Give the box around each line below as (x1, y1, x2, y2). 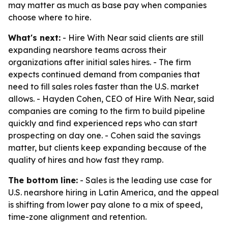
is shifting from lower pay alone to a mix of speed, (8, 199, 203, 210)
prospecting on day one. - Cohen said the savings (8, 130, 201, 140)
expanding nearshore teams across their (8, 45, 166, 55)
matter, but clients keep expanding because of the (8, 142, 207, 153)
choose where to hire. (8, 12, 91, 22)
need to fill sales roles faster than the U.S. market (8, 81, 199, 92)
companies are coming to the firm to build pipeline (8, 106, 205, 116)
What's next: (8, 33, 61, 43)
